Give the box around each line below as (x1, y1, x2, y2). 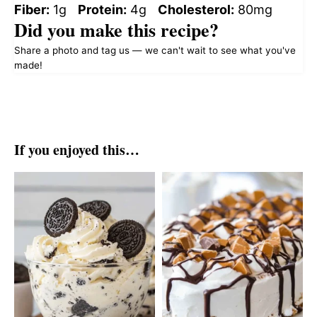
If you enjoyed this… (14, 139, 139, 160)
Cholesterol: (158, 2, 234, 17)
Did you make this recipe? (14, 16, 219, 43)
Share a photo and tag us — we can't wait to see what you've (14, 45, 296, 56)
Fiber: (14, 2, 50, 17)
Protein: (78, 2, 127, 17)
